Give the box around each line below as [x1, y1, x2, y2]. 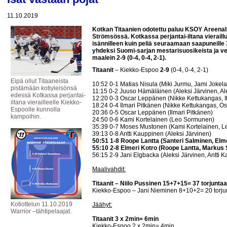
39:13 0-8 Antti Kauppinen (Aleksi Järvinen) [92, 130, 211, 137]
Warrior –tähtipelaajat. [11, 208, 71, 215]
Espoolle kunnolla [11, 106, 60, 113]
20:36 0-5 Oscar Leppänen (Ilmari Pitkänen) [92, 109, 213, 116]
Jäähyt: [92, 201, 112, 208]
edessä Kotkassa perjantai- [11, 92, 86, 99]
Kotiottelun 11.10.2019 [11, 201, 72, 208]
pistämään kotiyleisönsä [11, 85, 77, 92]
